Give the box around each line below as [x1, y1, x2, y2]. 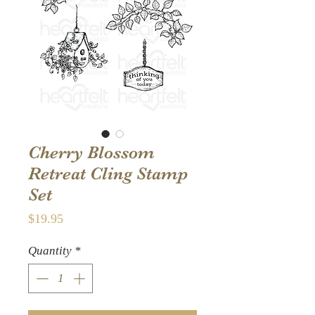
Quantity [28, 244, 72, 258]
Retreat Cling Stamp [28, 163, 188, 184]
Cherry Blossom [28, 142, 155, 163]
